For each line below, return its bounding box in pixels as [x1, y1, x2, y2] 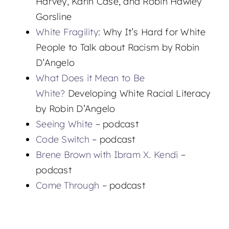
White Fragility [35, 26, 99, 38]
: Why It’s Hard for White [98, 26, 205, 38]
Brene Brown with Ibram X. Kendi [35, 149, 181, 161]
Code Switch [35, 133, 93, 146]
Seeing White [35, 118, 93, 130]
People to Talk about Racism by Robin [35, 41, 200, 54]
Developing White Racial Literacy [65, 87, 211, 100]
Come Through [35, 179, 100, 192]
